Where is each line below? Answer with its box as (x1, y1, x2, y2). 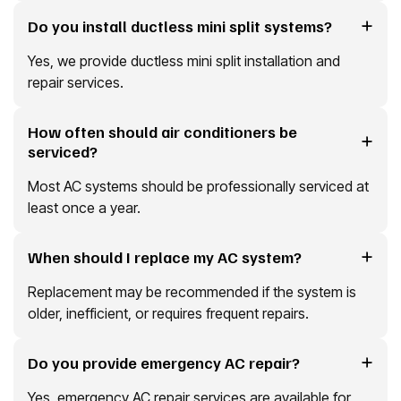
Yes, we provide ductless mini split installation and (28, 51, 340, 70)
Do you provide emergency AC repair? (28, 352, 300, 372)
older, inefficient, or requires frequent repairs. (28, 303, 309, 322)
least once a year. (28, 198, 141, 217)
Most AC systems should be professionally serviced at (28, 176, 369, 195)
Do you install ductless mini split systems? (28, 15, 332, 36)
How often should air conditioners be (28, 121, 297, 141)
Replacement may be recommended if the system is (28, 282, 356, 301)
